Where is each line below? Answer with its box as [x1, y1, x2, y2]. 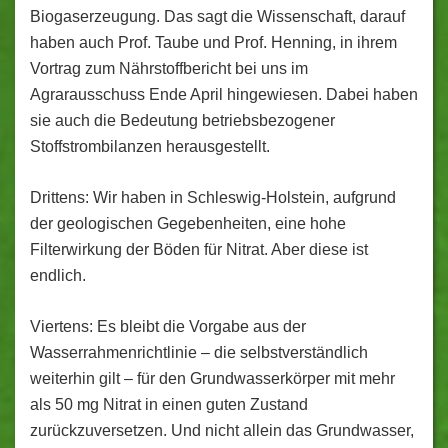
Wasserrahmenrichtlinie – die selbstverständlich [30, 344, 368, 361]
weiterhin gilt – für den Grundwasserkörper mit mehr [30, 370, 395, 387]
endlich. [30, 267, 86, 284]
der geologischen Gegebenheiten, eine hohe [30, 215, 346, 232]
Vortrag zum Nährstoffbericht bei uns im [30, 60, 308, 77]
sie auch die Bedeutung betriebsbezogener [30, 112, 335, 129]
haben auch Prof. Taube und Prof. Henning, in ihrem [30, 34, 397, 51]
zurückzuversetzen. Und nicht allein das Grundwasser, [30, 422, 414, 439]
